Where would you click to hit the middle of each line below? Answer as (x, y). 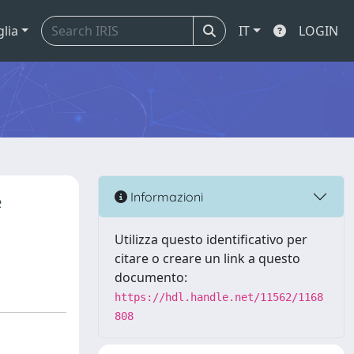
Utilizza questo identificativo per (211, 239)
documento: (151, 277)
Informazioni (165, 196)
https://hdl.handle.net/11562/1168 (219, 297)
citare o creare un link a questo (207, 258)
